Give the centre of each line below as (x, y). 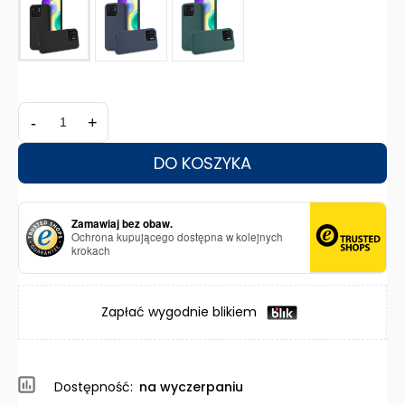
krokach (91, 251)
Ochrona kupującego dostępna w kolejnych (177, 237)
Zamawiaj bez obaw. (122, 224)
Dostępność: (94, 387)
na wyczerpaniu (191, 387)
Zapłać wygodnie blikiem (181, 312)
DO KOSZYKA (202, 164)
